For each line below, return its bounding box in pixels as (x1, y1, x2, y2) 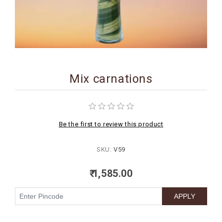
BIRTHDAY (21, 9, 55, 17)
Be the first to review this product (58, 120, 164, 128)
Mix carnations (69, 72, 153, 86)
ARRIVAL (21, 58, 51, 66)
